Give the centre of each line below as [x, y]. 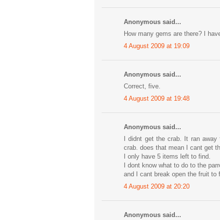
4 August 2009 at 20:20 [157, 186]
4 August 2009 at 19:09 [157, 46]
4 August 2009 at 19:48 [157, 98]
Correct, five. [142, 86]
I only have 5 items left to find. [167, 157]
